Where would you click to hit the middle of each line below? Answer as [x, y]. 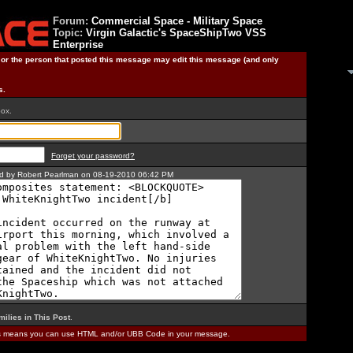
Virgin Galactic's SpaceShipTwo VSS [176, 33]
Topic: [69, 33]
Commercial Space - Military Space [177, 21]
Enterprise [78, 45]
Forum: [72, 21]
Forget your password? [93, 156]
